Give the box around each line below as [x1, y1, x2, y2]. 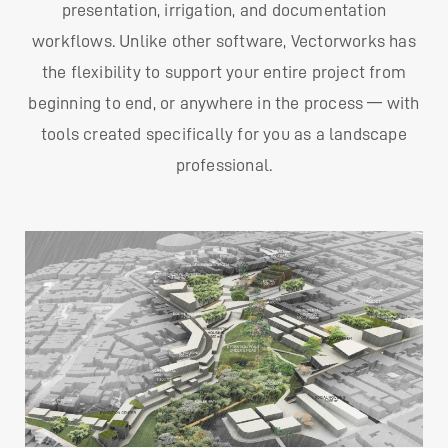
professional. [175, 155, 273, 174]
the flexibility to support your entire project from [41, 62, 407, 81]
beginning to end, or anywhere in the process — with [28, 93, 420, 112]
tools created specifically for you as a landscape [41, 124, 407, 143]
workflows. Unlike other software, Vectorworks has [32, 31, 416, 50]
